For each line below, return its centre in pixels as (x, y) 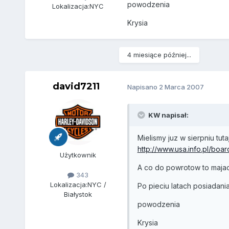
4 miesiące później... (159, 54)
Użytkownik (78, 155)
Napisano (143, 87)
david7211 (76, 86)
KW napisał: (167, 115)
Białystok (78, 194)
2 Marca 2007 (181, 87)
